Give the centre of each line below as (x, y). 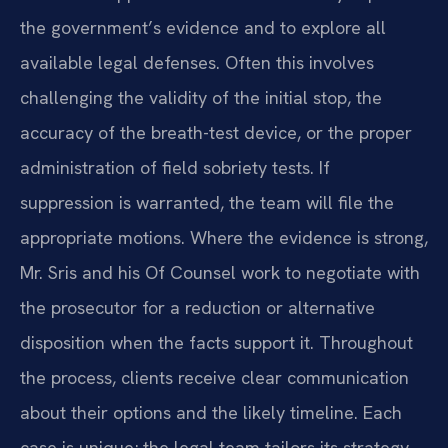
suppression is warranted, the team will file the (207, 202)
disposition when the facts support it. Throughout (216, 342)
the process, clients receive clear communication (214, 377)
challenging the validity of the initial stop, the (201, 97)
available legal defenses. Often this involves (197, 62)
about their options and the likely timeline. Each (211, 412)
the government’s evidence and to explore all (203, 27)
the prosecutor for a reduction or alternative (197, 307)
